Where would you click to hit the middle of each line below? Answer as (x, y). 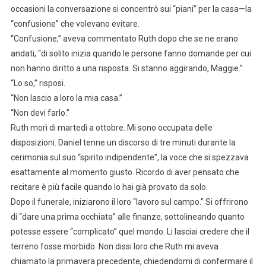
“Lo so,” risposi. (38, 83)
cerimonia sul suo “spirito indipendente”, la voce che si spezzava (129, 158)
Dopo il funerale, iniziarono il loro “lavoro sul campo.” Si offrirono (129, 202)
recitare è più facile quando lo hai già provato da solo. (109, 187)
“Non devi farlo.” (40, 113)
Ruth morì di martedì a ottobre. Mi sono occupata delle (111, 128)
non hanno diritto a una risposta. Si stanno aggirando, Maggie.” (126, 69)
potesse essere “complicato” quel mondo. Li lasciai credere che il (130, 232)
